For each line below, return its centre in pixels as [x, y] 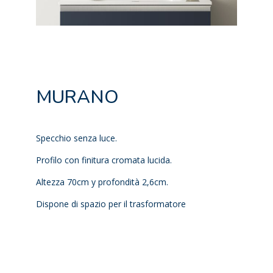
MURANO [77, 97]
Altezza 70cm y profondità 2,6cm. [102, 182]
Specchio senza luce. [76, 138]
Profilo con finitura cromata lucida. [104, 160]
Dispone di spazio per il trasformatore [111, 204]
